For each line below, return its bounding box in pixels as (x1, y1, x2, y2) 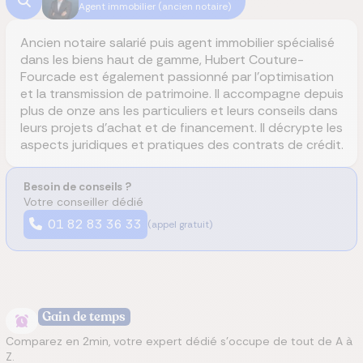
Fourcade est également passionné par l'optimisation (19, 67, 334, 85)
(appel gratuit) (147, 217, 212, 231)
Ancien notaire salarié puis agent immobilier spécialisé (19, 33, 335, 51)
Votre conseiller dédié (23, 194, 143, 209)
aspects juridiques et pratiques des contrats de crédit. (19, 135, 344, 153)
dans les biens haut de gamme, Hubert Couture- (19, 50, 304, 68)
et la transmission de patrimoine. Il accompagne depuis (19, 84, 344, 102)
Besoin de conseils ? (23, 179, 131, 194)
